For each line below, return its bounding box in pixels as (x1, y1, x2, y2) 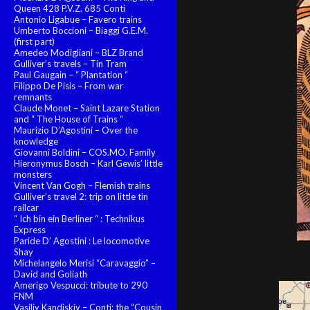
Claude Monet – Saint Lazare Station (14, 102, 160, 113)
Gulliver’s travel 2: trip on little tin (14, 191, 148, 202)
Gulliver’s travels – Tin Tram (14, 58, 127, 69)
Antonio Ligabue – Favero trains (14, 14, 142, 25)
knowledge (14, 136, 58, 147)
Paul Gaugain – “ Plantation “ (14, 69, 128, 80)
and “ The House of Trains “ (14, 113, 123, 125)
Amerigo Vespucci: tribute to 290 (14, 280, 147, 291)
